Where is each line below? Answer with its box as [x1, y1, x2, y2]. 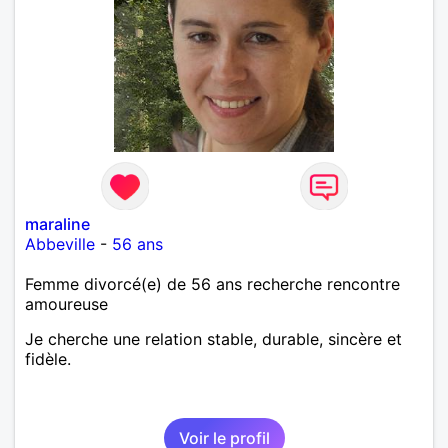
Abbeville [25, 233, 95, 254]
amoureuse [25, 293, 108, 314]
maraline [25, 213, 90, 234]
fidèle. [25, 348, 71, 369]
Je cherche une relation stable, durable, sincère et [25, 328, 402, 349]
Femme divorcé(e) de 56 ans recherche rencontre [25, 273, 400, 294]
